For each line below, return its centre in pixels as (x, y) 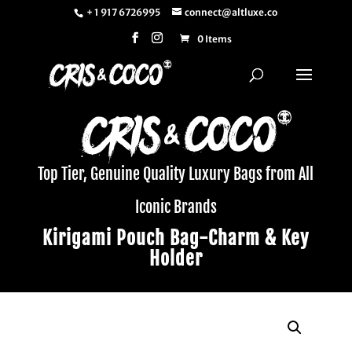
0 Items (214, 39)
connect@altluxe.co (231, 12)
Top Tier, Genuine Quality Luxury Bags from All (176, 174)
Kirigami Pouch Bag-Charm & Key (176, 238)
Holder (176, 258)
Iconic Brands (176, 207)
